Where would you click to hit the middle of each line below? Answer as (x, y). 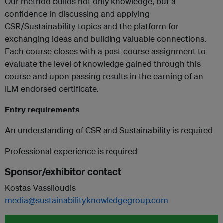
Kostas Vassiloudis (40, 187)
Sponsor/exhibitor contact (63, 171)
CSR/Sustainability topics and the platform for (92, 26)
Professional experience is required (71, 151)
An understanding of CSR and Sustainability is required (109, 130)
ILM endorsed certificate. (52, 88)
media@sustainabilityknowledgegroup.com (87, 200)
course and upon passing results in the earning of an (104, 76)
